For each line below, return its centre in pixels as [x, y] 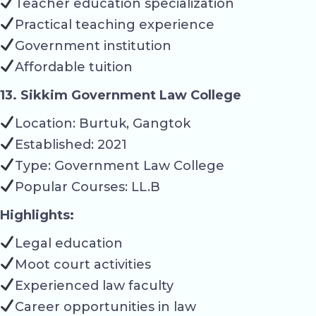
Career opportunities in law [105, 306]
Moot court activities [83, 264]
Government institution [93, 45]
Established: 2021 [71, 144]
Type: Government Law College [119, 165]
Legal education [68, 243]
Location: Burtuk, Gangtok [102, 123]
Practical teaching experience [114, 24]
